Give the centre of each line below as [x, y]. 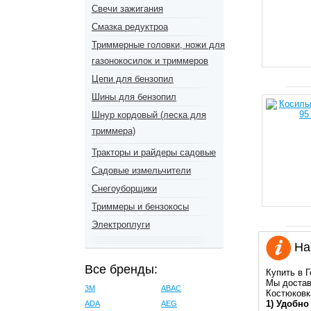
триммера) [114, 131]
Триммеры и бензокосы [140, 207]
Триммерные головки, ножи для [158, 45]
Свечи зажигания [127, 9]
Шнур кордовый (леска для [149, 115]
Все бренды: [121, 269]
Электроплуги [121, 225]
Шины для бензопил [134, 97]
